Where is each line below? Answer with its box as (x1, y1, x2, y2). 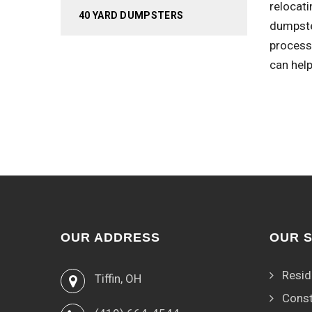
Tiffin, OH (95, 272, 141, 286)
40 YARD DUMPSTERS (79, 10, 184, 21)
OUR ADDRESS (61, 231, 160, 244)
